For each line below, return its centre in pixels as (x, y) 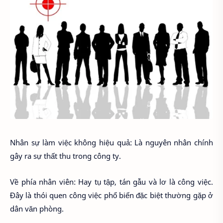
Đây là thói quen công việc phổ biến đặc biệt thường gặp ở (111, 195)
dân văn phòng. (37, 209)
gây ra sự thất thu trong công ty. (65, 156)
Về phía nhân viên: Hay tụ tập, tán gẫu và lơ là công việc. (111, 182)
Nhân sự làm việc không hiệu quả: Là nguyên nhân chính (111, 142)
